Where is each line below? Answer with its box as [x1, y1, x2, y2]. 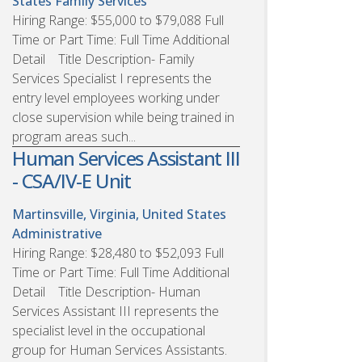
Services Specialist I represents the [12, 69, 212, 87]
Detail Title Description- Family [12, 49, 194, 68]
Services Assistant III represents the [12, 301, 219, 320]
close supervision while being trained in [12, 107, 234, 126]
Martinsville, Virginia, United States [12, 204, 226, 223]
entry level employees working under [12, 88, 220, 107]
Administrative [12, 224, 102, 242]
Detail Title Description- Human [12, 282, 200, 301]
